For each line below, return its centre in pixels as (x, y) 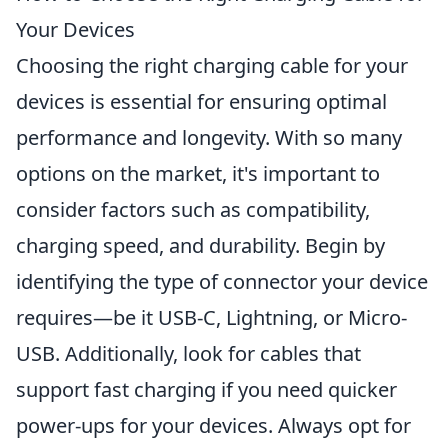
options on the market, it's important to (198, 173)
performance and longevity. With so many (209, 137)
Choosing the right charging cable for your (212, 65)
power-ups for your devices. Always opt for (213, 425)
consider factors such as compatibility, (193, 209)
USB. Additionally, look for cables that (188, 353)
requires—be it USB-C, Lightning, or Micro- (211, 317)
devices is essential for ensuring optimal (201, 101)
